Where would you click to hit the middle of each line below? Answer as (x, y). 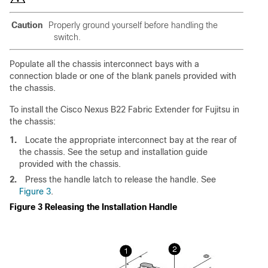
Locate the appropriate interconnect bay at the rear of (131, 140)
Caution (28, 25)
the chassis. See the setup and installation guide (113, 152)
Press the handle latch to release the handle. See (121, 180)
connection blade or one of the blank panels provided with (123, 76)
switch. (67, 37)
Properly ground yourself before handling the (133, 25)
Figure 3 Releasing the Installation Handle (93, 207)
